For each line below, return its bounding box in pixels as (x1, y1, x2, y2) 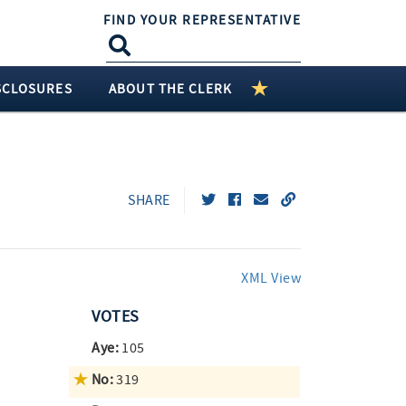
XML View (241, 269, 302, 287)
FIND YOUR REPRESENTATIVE (103, 11, 302, 29)
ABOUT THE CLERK (109, 80, 232, 98)
